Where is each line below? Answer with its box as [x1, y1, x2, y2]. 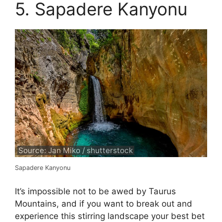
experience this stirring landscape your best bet [15, 211, 205, 221]
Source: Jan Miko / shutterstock [18, 145, 133, 155]
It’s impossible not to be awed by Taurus [15, 186, 176, 196]
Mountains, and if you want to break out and [15, 198, 192, 209]
